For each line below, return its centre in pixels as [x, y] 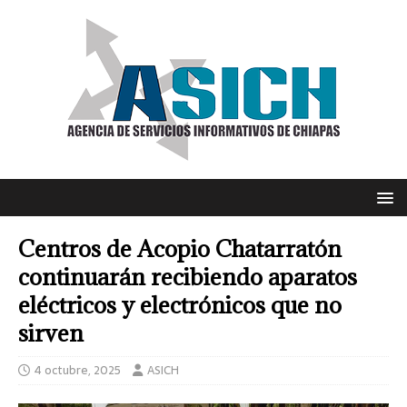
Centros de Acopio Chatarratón [180, 248]
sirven [51, 333]
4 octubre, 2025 [78, 370]
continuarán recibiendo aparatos [188, 277]
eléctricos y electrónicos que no [180, 305]
